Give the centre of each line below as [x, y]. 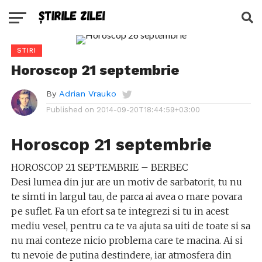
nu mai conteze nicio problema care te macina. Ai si [127, 240]
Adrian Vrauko [87, 94]
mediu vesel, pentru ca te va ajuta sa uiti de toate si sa [130, 226]
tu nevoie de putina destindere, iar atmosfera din [121, 255]
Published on [70, 110]
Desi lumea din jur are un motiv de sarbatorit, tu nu [126, 182]
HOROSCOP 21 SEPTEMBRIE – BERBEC [99, 167]
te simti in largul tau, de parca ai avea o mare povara [126, 196]
